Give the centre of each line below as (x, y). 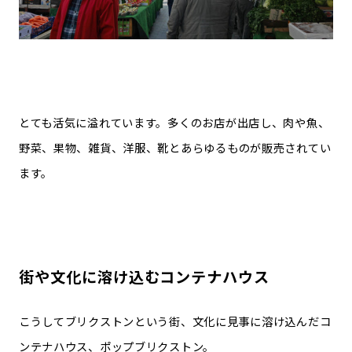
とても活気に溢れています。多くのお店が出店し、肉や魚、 (174, 123)
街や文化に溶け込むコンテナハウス (144, 277)
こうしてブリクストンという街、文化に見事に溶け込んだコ (175, 321)
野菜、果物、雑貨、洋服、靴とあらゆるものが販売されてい (175, 148)
